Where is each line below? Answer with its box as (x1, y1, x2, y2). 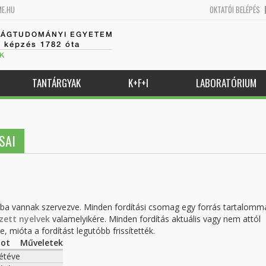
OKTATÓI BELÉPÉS (210, 4, 260, 15)
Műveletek (20, 237, 63, 248)
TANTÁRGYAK (32, 75, 81, 90)
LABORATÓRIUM (196, 75, 256, 90)
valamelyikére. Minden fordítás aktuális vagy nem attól (50, 213, 261, 224)
